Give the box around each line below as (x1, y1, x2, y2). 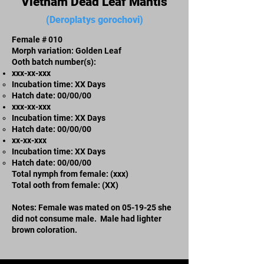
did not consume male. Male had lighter (12, 213, 161, 223)
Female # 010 (12, 34, 62, 44)
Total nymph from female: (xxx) (12, 169, 128, 179)
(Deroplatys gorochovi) (45, 14, 143, 25)
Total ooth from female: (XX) (12, 180, 118, 190)
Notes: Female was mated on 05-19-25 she (12, 202, 171, 212)
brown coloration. (12, 225, 79, 235)
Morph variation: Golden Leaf (12, 45, 123, 55)
